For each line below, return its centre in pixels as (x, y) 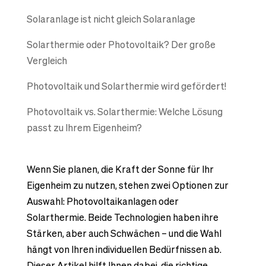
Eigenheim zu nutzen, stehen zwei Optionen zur (127, 185)
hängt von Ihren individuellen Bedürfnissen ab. (124, 249)
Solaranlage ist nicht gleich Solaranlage (111, 19)
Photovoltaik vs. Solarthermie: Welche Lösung (124, 112)
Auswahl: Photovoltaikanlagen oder (102, 201)
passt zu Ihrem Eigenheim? (84, 128)
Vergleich (47, 61)
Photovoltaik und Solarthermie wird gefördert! (126, 86)
